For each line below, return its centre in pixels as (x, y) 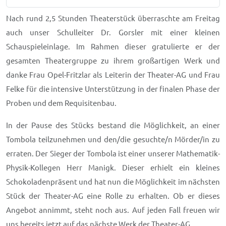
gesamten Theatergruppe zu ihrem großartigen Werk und (113, 61)
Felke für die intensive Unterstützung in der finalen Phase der (113, 89)
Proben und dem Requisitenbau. (61, 103)
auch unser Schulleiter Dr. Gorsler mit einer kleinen (113, 32)
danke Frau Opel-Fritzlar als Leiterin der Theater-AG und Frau (113, 75)
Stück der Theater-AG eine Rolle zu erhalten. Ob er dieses (113, 196)
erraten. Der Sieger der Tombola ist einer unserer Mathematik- (113, 153)
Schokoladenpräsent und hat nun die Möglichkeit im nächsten (113, 182)
